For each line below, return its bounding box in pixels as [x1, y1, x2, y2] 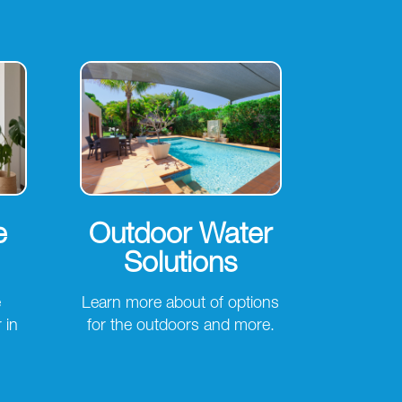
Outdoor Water [89, 223, 273, 252]
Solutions [124, 251, 238, 281]
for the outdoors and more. [86, 319, 275, 336]
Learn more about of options [82, 296, 280, 313]
